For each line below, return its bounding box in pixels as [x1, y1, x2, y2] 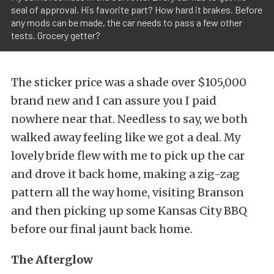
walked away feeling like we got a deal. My [11, 130, 240, 145]
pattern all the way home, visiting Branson [11, 185, 244, 200]
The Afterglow [11, 253, 93, 267]
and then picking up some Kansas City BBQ [11, 204, 247, 218]
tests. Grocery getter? [11, 29, 100, 42]
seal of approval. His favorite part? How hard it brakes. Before [11, 4, 262, 16]
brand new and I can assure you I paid [11, 94, 217, 108]
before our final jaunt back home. [11, 222, 193, 237]
